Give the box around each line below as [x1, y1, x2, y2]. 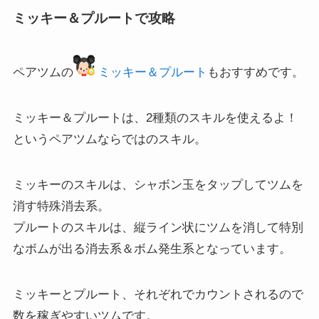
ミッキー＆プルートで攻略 [12, 11, 175, 26]
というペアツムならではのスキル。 [12, 132, 206, 146]
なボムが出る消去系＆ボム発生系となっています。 [12, 241, 291, 256]
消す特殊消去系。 [12, 199, 110, 213]
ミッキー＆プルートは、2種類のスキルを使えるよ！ [12, 110, 298, 125]
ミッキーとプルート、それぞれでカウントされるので [12, 287, 303, 301]
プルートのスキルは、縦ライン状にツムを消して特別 [12, 220, 303, 234]
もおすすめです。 [206, 65, 304, 79]
